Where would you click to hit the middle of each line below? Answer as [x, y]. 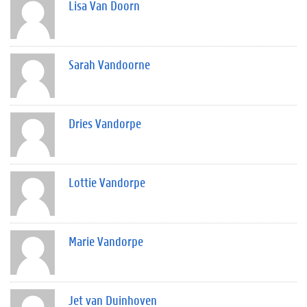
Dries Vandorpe [105, 123]
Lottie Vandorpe [107, 182]
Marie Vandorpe [106, 241]
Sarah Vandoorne [109, 64]
